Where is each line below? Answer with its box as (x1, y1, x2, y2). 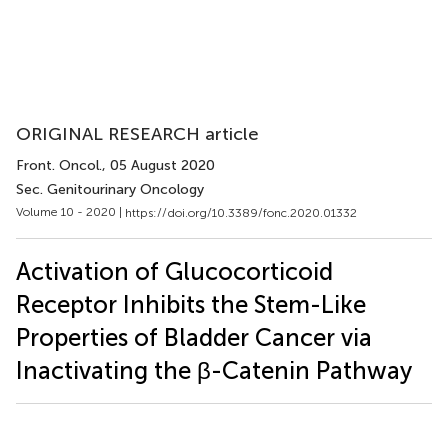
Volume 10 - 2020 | (16, 205, 125, 219)
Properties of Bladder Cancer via (16, 322, 372, 352)
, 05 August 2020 (102, 157, 215, 174)
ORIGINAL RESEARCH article (16, 123, 259, 145)
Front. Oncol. (16, 157, 102, 174)
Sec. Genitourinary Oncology (16, 181, 204, 198)
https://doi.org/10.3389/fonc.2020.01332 (125, 205, 357, 220)
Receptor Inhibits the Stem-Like (16, 289, 366, 319)
